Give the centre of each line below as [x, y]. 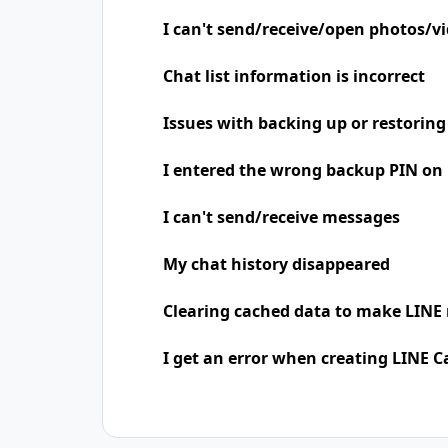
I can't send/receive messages [281, 217]
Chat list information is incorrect [294, 76]
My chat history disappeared [276, 264]
